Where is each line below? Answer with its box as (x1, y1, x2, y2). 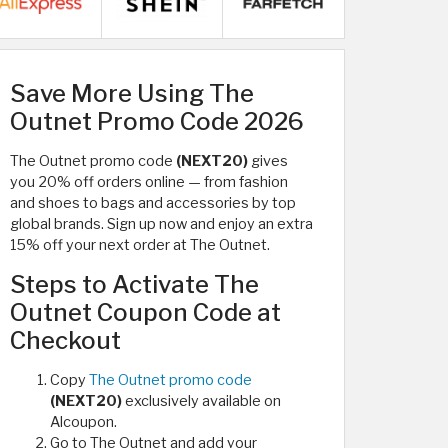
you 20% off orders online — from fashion (10, 172, 288, 191)
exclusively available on (122, 391, 281, 410)
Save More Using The (10, 78, 254, 108)
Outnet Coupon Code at (10, 297, 281, 327)
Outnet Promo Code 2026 (10, 106, 304, 136)
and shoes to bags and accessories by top (10, 193, 296, 212)
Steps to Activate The (10, 269, 259, 299)
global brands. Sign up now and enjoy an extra (10, 214, 313, 233)
